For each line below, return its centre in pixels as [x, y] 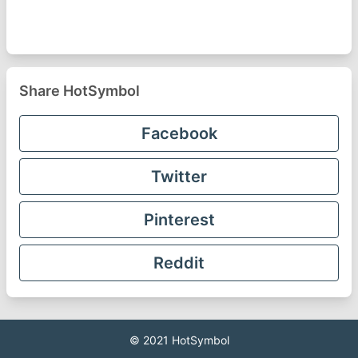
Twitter [179, 177]
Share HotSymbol [80, 91]
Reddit [179, 263]
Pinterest [179, 220]
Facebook [179, 133]
